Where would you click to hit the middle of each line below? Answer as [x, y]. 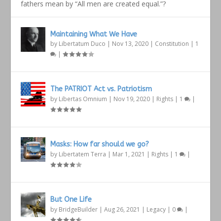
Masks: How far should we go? [100, 144]
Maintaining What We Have [94, 34]
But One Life [71, 199]
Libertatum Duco [82, 43]
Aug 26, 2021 [122, 209]
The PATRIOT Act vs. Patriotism [101, 89]
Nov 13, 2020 [130, 43]
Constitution [172, 43]
